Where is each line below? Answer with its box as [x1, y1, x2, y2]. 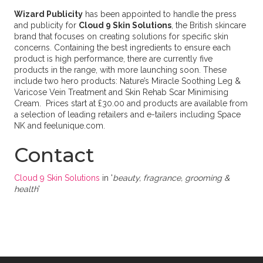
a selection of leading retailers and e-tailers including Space [14, 110, 241, 119]
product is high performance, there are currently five [14, 54, 213, 63]
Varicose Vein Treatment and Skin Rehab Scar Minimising [14, 87, 228, 97]
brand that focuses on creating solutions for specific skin [14, 32, 228, 41]
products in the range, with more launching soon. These [14, 65, 227, 75]
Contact [14, 143, 95, 167]
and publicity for [14, 21, 79, 30]
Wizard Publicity [14, 9, 83, 19]
